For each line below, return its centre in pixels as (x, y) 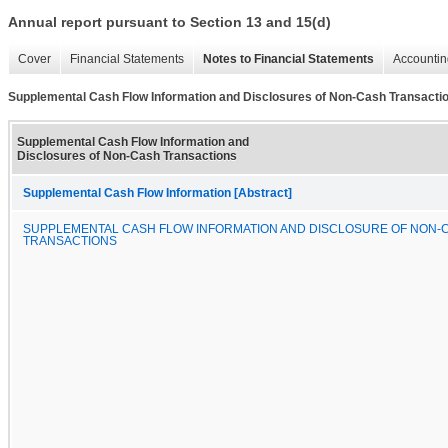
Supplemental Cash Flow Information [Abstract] (157, 192)
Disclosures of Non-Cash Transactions (127, 155)
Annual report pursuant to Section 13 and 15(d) (169, 22)
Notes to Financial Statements (288, 59)
